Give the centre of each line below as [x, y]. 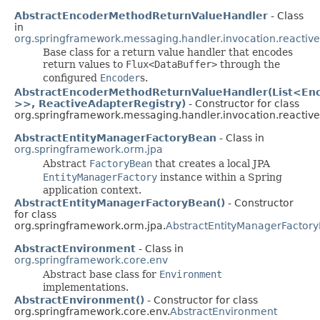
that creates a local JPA [211, 163]
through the [249, 64]
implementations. [86, 287]
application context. [92, 190]
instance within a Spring [220, 177]
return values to [84, 64]
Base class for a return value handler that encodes [168, 52]
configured [71, 77]
